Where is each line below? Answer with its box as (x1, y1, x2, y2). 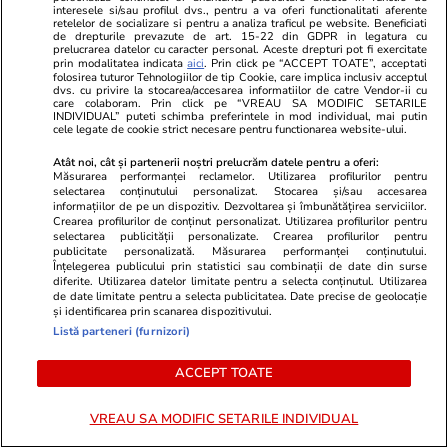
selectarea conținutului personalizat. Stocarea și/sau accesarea (53, 183, 427, 199)
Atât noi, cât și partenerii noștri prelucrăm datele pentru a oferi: (53, 154, 380, 170)
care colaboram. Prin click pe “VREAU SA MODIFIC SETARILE (53, 95, 427, 111)
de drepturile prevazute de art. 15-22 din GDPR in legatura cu (53, 28, 427, 44)
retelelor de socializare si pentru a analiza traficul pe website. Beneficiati (53, 15, 427, 31)
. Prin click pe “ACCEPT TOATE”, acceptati (204, 55, 427, 71)
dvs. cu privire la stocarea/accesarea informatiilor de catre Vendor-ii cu (53, 82, 427, 98)
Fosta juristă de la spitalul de (30, 361, 273, 386)
